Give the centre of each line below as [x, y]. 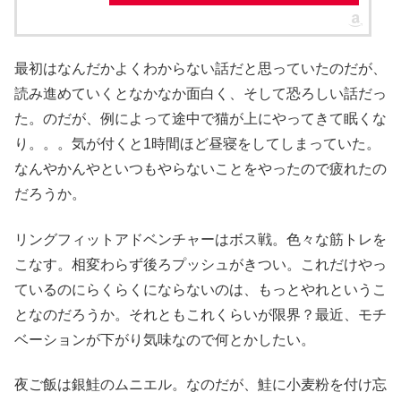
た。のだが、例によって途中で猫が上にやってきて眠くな [200, 119]
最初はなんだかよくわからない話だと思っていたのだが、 [200, 69]
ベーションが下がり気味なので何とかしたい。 [165, 339]
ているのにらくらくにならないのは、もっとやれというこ [200, 289]
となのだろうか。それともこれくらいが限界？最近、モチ [200, 314]
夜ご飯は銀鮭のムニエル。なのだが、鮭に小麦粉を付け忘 [200, 385]
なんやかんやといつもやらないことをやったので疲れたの [200, 169]
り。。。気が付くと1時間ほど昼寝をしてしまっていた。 [197, 144]
